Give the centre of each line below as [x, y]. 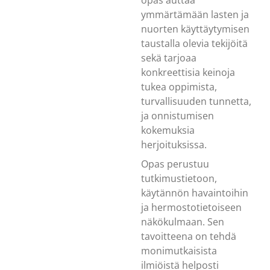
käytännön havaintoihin [195, 193]
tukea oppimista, [179, 86]
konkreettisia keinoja [188, 72]
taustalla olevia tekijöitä [194, 43]
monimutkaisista [179, 250]
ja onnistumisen [177, 115]
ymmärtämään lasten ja [195, 14]
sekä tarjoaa [169, 58]
